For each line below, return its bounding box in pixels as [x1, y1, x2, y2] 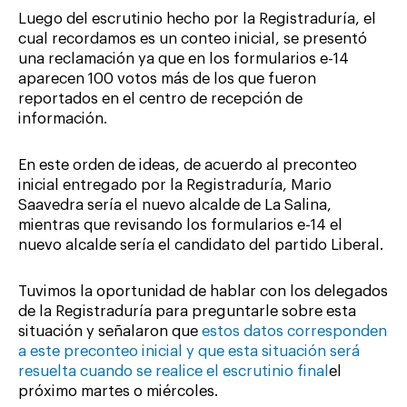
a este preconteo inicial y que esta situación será [18, 343, 360, 359]
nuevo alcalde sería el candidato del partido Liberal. [18, 238, 383, 253]
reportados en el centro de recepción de [18, 92, 303, 107]
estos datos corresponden [202, 323, 387, 339]
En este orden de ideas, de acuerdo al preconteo [18, 158, 357, 174]
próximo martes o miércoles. [18, 383, 218, 399]
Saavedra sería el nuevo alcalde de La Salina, [18, 198, 332, 213]
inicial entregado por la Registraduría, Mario [18, 178, 332, 194]
